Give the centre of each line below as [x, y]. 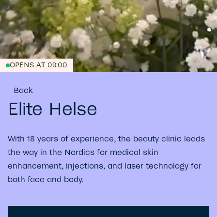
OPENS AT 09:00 [39, 65]
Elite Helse [53, 109]
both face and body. [46, 180]
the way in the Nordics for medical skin [83, 153]
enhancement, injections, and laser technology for [105, 166]
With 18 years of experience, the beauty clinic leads [106, 139]
